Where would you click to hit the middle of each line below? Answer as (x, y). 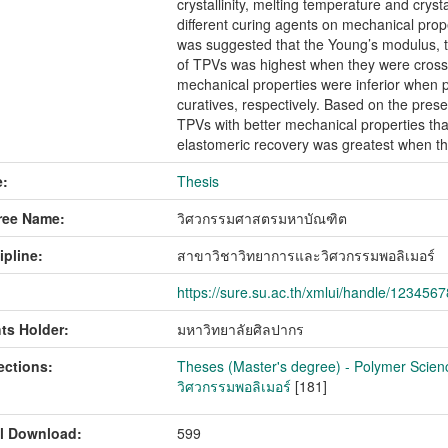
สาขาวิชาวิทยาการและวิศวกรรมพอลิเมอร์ (306, 255)
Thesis (198, 181)
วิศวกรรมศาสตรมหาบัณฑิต (262, 218)
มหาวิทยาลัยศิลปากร (241, 329)
